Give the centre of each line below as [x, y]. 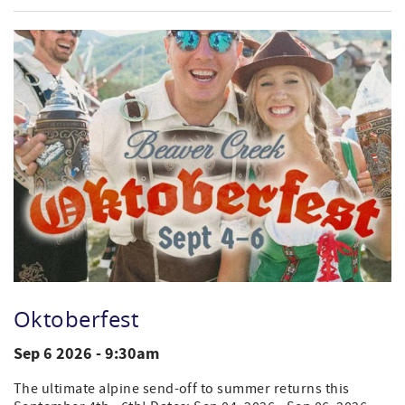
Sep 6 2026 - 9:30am [86, 353]
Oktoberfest [76, 319]
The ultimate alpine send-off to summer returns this [182, 388]
